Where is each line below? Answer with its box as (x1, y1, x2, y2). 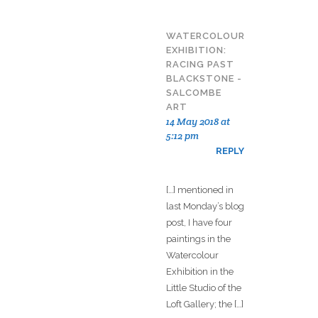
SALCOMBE (166, 87, 221, 99)
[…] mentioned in (166, 185, 234, 196)
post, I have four (166, 217, 232, 229)
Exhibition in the (166, 266, 234, 278)
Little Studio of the (166, 283, 241, 294)
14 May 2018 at (166, 115, 230, 128)
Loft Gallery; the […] (166, 299, 243, 310)
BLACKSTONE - (166, 73, 242, 84)
